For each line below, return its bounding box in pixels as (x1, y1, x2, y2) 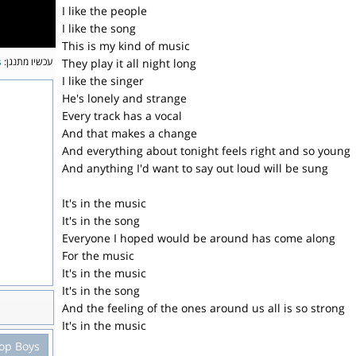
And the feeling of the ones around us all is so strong (62, 300, 345, 315)
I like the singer (62, 73, 144, 88)
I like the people (62, 3, 147, 18)
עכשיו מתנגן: (2, 55, 52, 68)
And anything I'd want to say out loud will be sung (62, 161, 328, 176)
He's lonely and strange (62, 91, 187, 106)
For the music (62, 248, 134, 263)
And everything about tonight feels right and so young (62, 143, 350, 158)
